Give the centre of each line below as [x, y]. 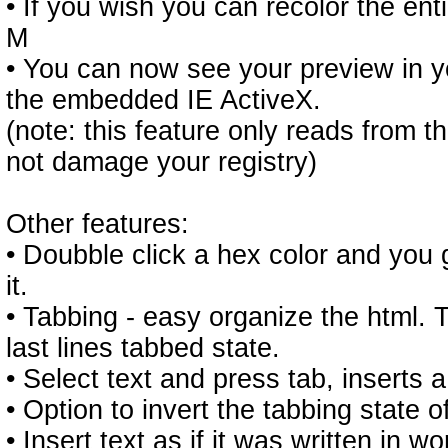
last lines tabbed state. [143, 348]
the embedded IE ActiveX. [163, 100]
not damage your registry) [161, 162]
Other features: [97, 224]
